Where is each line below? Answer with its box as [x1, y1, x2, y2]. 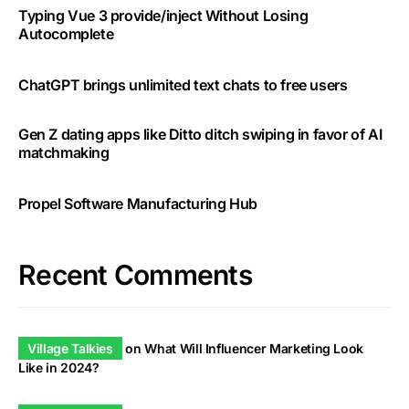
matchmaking [18, 143, 110, 163]
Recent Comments [18, 258, 252, 292]
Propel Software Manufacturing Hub [18, 194, 257, 214]
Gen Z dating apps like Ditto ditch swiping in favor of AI [18, 125, 383, 144]
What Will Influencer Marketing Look [144, 341, 364, 357]
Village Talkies [27, 341, 113, 357]
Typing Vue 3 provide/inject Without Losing [18, 6, 309, 26]
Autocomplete [18, 25, 114, 44]
